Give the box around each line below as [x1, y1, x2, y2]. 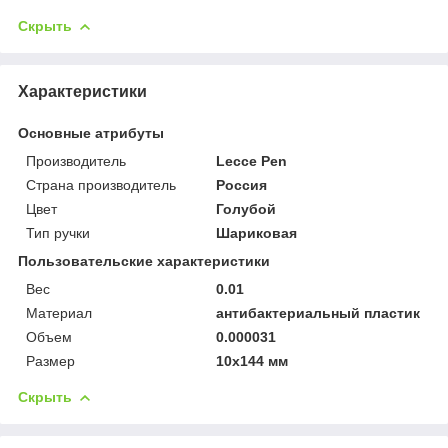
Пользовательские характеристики [18, 252, 270, 269]
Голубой [216, 200, 277, 217]
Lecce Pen [216, 152, 288, 169]
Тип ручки [26, 224, 90, 241]
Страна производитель [26, 176, 176, 193]
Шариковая [216, 224, 298, 241]
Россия [216, 176, 268, 193]
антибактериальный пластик [216, 304, 421, 321]
